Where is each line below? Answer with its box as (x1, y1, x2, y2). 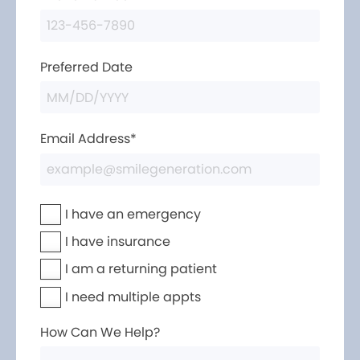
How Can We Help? (40, 323, 160, 342)
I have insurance (65, 231, 170, 251)
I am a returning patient (65, 259, 217, 278)
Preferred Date (40, 57, 133, 76)
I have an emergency (65, 204, 201, 223)
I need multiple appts (65, 287, 201, 306)
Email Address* (40, 129, 137, 149)
